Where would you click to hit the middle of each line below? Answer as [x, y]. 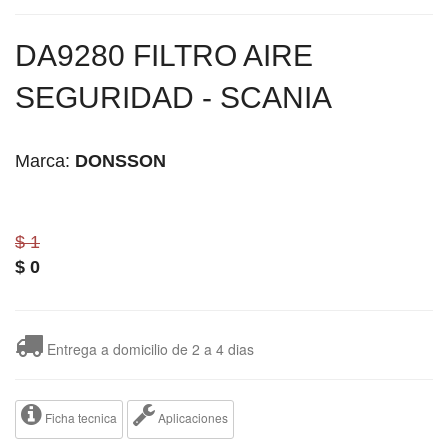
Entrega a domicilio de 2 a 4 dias [148, 348]
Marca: [45, 160]
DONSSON [120, 160]
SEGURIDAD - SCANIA [173, 97]
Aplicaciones [191, 417]
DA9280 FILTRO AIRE [164, 55]
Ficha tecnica [79, 417]
